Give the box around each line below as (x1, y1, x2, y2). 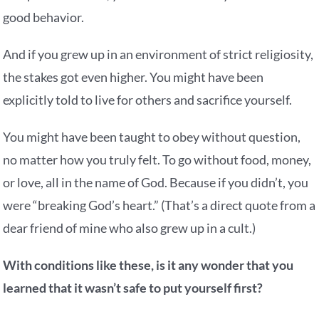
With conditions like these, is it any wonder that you (3, 257, 294, 273)
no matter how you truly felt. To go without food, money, (3, 152, 312, 168)
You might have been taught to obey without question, (3, 129, 301, 145)
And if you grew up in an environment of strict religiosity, (3, 46, 314, 63)
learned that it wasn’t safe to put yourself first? (3, 280, 263, 296)
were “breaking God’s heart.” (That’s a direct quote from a (3, 197, 316, 214)
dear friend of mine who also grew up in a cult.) (3, 220, 256, 236)
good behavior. (3, 9, 85, 26)
